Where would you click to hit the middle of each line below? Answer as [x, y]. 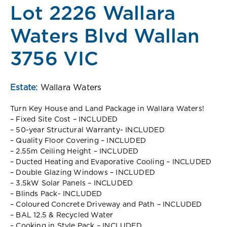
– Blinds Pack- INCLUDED [56, 194]
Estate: [25, 87]
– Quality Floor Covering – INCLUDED [78, 141]
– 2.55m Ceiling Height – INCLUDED [74, 151]
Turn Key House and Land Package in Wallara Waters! [107, 109]
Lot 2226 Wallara [93, 14]
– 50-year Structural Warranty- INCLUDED [87, 130]
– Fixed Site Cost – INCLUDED [64, 119]
